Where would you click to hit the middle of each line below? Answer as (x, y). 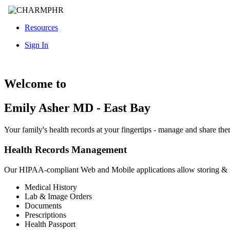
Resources (41, 27)
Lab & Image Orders (58, 196)
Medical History (51, 187)
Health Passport (50, 224)
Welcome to (35, 84)
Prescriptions (45, 215)
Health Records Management (65, 149)
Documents (43, 205)
